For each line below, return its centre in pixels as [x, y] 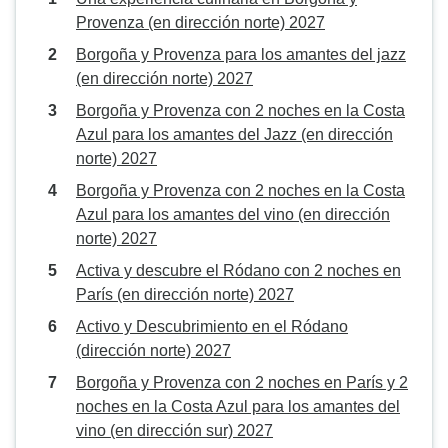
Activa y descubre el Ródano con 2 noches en [238, 270]
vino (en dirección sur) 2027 [174, 430]
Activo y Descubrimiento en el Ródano [212, 326]
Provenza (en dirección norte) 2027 [200, 22]
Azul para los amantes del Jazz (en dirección [234, 134]
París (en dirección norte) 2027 [185, 294]
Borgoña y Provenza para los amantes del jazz [241, 54]
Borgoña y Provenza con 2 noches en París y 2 [242, 382]
